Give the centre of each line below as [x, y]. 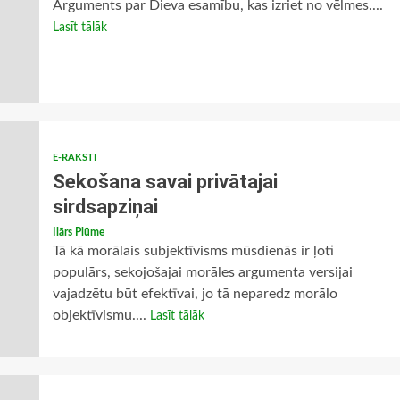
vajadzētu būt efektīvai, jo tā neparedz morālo [195, 294]
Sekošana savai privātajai [165, 182]
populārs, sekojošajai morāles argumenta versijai [202, 272]
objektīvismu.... [101, 315]
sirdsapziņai [105, 207]
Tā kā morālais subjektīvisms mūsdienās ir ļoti [193, 251]
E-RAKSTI [74, 158]
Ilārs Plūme [78, 232]
